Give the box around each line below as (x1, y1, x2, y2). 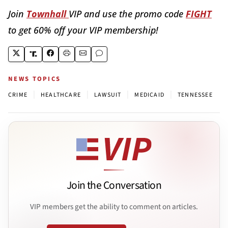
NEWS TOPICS (8, 74, 61, 83)
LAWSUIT (94, 90, 122, 99)
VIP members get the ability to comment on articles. (30, 201, 198, 212)
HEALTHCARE (41, 90, 81, 99)
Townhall (26, 7, 69, 20)
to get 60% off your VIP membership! (8, 23, 158, 36)
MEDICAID (134, 90, 165, 99)
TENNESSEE (178, 90, 213, 99)
